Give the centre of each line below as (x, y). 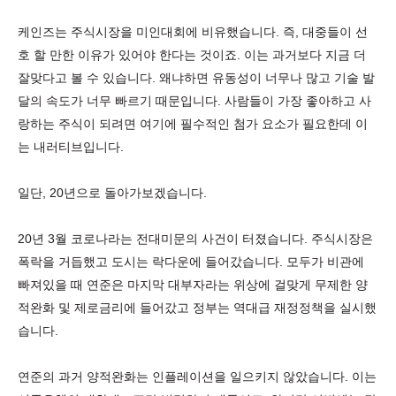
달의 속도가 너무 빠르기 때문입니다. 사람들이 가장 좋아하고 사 (194, 101)
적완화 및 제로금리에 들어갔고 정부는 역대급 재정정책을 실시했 (197, 308)
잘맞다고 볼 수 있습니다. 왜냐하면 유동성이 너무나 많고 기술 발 (196, 78)
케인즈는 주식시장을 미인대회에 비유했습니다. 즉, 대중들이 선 (193, 32)
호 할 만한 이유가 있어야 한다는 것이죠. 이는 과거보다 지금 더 (192, 55)
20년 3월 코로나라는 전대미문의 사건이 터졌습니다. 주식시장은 (195, 239)
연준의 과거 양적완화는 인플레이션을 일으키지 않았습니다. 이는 (197, 377)
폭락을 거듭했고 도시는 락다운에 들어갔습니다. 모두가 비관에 (191, 262)
